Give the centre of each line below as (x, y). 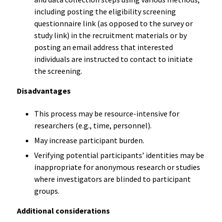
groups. (47, 191)
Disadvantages (44, 90)
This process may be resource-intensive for (107, 113)
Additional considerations (63, 210)
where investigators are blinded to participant (112, 179)
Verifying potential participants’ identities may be (119, 155)
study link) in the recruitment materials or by (110, 35)
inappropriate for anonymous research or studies (117, 167)
